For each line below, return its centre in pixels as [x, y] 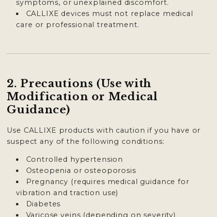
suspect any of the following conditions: [86, 141]
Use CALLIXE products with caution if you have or [104, 130]
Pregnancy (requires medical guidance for [108, 182]
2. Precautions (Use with [79, 83]
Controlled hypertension [75, 160]
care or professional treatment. [78, 24]
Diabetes [43, 204]
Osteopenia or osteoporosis [81, 171]
